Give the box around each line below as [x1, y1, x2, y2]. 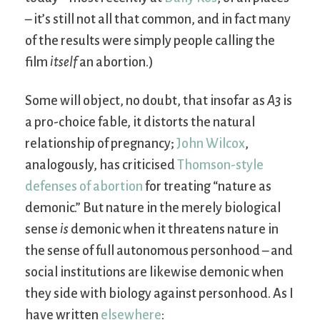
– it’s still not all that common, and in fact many [25, 11, 291, 26]
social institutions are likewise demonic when [25, 264, 284, 279]
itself [50, 54, 77, 69]
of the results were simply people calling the [25, 33, 275, 48]
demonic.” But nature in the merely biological [25, 200, 281, 215]
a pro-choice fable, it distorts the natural [25, 114, 255, 129]
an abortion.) [77, 54, 154, 69]
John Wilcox [176, 136, 245, 151]
